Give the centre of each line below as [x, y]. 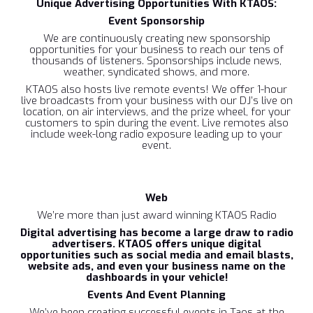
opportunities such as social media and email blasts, [156, 255]
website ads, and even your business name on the [156, 266]
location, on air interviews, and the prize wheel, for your [156, 112]
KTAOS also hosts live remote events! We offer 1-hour [156, 89]
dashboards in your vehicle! [156, 277]
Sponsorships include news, [214, 61]
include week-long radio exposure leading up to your [156, 134]
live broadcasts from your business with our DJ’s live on [156, 101]
